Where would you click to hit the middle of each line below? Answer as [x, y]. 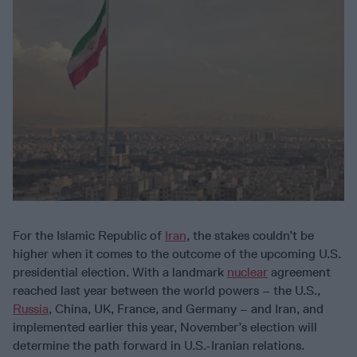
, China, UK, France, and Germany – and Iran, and [186, 309]
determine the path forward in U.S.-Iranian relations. [159, 346]
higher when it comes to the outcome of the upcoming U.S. [177, 254]
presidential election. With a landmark [120, 273]
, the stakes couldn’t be [250, 236]
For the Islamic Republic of [89, 236]
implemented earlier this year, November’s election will [165, 328]
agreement [299, 273]
